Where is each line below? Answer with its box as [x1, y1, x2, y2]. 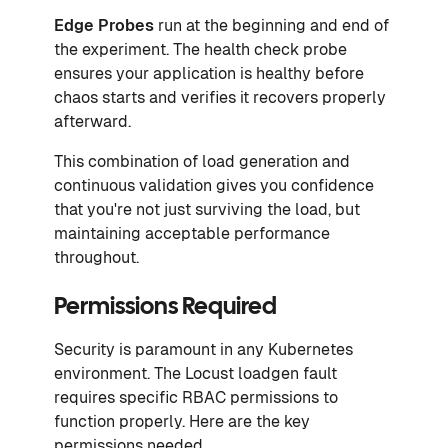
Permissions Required [54, 295, 277, 319]
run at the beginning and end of [154, 15, 389, 35]
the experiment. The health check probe [54, 39, 347, 59]
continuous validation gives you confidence [54, 175, 374, 195]
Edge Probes [54, 15, 154, 35]
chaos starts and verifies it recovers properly [54, 87, 386, 107]
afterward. [54, 111, 131, 131]
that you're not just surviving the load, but [54, 199, 360, 219]
